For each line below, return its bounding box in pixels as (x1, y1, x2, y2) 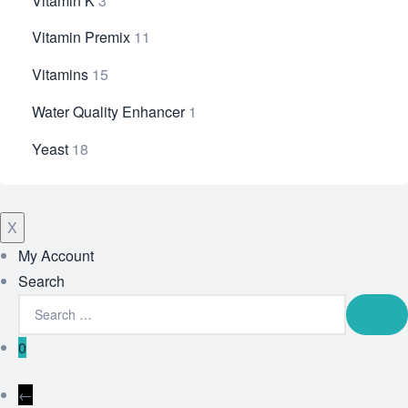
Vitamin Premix (32, 26, 130, 48)
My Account (18, 244, 94, 266)
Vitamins (32, 64, 88, 86)
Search (18, 270, 65, 291)
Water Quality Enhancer (32, 100, 185, 122)
